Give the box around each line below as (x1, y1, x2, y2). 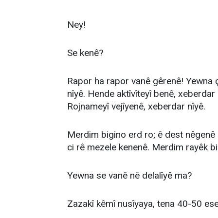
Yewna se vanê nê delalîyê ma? (67, 170, 192, 181)
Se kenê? (67, 47, 103, 58)
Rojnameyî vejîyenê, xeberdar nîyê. (67, 101, 205, 112)
